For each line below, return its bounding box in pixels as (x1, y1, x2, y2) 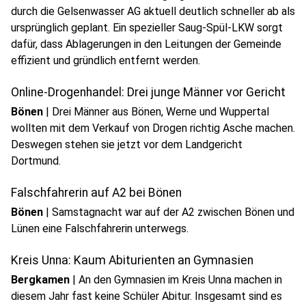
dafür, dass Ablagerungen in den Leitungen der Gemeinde (11, 38, 281, 51)
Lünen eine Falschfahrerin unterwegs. (11, 222, 189, 235)
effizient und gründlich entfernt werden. (11, 54, 200, 67)
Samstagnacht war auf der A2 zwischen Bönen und (52, 206, 294, 219)
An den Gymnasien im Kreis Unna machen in (79, 273, 282, 286)
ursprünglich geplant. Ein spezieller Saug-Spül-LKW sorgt (11, 21, 283, 34)
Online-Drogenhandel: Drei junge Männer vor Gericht (11, 85, 286, 99)
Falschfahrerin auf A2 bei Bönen (11, 186, 182, 199)
